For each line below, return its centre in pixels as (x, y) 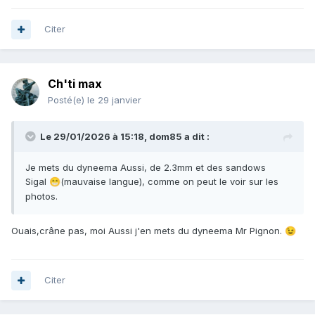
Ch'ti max (75, 84)
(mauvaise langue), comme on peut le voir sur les (169, 182)
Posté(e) (67, 100)
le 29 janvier (114, 100)
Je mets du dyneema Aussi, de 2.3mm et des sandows (146, 168)
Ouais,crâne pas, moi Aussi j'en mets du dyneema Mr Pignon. (148, 231)
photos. (41, 197)
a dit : (196, 137)
